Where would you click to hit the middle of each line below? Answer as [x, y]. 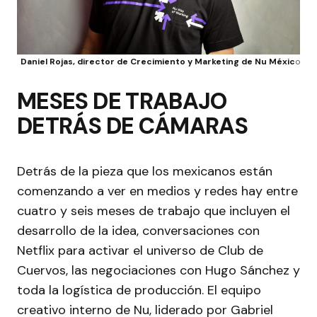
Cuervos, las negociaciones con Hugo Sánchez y [158, 270]
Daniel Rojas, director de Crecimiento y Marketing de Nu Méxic [158, 61]
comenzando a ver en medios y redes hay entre [157, 191]
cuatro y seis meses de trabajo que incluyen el [154, 211]
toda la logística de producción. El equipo [139, 290]
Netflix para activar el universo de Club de [140, 250]
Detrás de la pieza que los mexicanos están [145, 171]
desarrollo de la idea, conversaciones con [138, 230]
